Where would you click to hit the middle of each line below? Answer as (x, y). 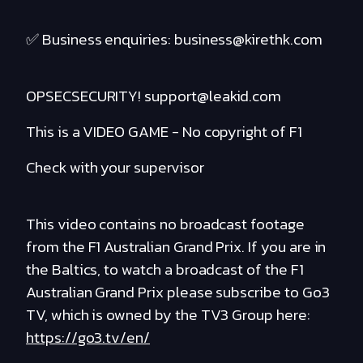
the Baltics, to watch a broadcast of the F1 (165, 270)
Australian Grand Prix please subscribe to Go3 (178, 293)
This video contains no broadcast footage (165, 224)
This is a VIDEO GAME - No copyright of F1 (164, 132)
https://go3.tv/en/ (88, 338)
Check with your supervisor (115, 168)
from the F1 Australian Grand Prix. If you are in (176, 247)
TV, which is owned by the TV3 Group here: (168, 315)
